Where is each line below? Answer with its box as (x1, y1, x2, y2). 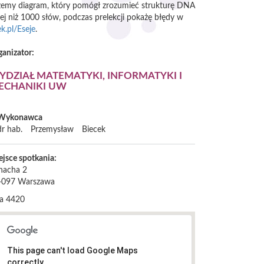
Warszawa (18, 178, 55, 187)
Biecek (82, 126, 105, 134)
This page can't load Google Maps (7, 246, 138, 256)
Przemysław (31, 126, 74, 134)
